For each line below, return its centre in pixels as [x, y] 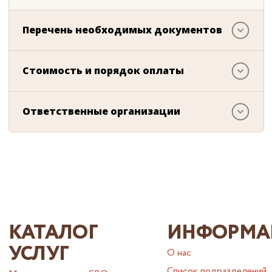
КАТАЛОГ [53, 233]
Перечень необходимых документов [122, 30]
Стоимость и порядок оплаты [103, 71]
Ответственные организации [101, 111]
